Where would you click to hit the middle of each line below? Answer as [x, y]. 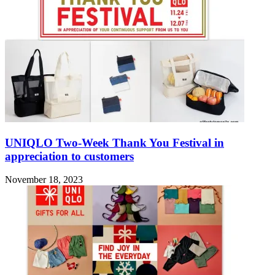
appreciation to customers [69, 156]
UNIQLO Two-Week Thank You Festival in [114, 142]
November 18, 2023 [44, 180]
